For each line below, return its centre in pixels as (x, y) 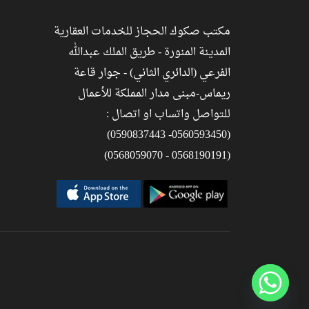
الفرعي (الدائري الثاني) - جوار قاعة (152, 73)
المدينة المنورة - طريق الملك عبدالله (149, 52)
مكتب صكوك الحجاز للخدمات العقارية (142, 32)
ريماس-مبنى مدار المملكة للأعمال (154, 94)
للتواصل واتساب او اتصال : (168, 114)
